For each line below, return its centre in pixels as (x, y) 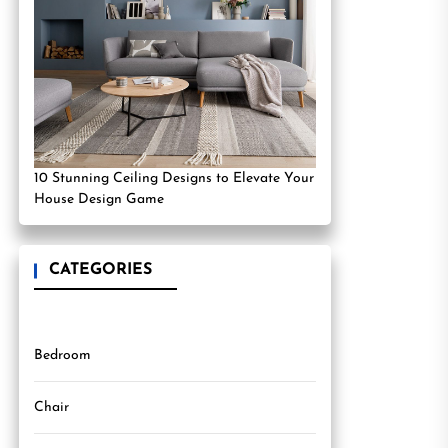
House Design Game (99, 199)
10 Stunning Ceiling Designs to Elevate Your (174, 178)
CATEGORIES (100, 270)
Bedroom (62, 355)
